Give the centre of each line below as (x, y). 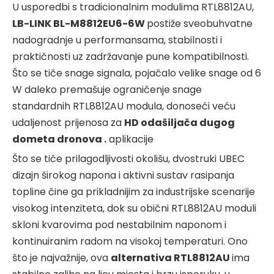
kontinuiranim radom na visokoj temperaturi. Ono (130, 241)
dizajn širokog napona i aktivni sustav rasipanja (123, 175)
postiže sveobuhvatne (200, 23)
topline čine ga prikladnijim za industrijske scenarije (134, 191)
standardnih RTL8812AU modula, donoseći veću (124, 106)
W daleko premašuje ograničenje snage (107, 89)
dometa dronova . (59, 139)
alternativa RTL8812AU (171, 257)
